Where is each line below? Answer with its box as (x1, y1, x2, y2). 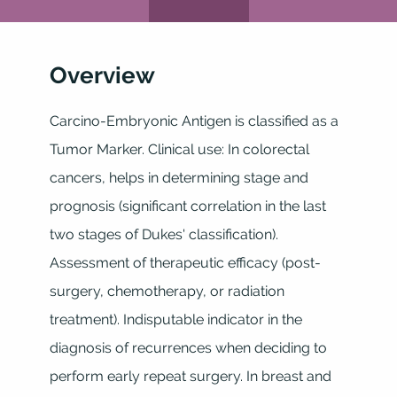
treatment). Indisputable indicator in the (49, 311, 302, 328)
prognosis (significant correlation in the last (49, 198, 326, 214)
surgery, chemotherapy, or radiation (49, 283, 284, 300)
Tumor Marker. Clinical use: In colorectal (49, 141, 309, 158)
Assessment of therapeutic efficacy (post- (49, 254, 321, 271)
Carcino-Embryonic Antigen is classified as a (49, 113, 339, 129)
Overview (49, 62, 155, 89)
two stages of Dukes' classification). (49, 226, 278, 243)
